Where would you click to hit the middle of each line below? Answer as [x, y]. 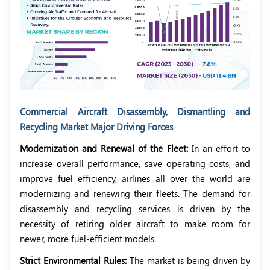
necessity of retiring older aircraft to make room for [135, 223]
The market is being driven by [190, 260]
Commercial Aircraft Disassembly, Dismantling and [135, 111]
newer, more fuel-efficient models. [88, 238]
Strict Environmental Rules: [75, 260]
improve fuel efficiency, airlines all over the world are [135, 178]
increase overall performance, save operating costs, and [135, 163]
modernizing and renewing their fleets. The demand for [135, 193]
